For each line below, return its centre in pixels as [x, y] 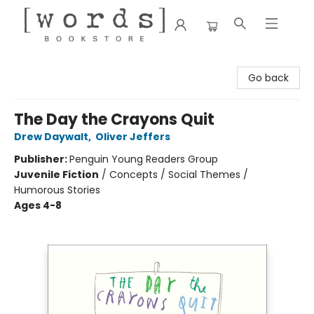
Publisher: [42, 159]
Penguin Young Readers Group [144, 159]
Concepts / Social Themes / [179, 175]
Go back [268, 78]
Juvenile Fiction [56, 175]
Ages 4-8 [38, 205]
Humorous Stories [57, 190]
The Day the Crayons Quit [114, 120]
